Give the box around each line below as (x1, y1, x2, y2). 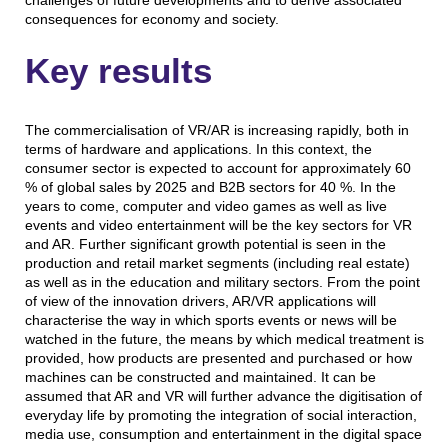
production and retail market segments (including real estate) (24, 254, 410, 271)
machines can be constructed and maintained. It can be (24, 368, 376, 385)
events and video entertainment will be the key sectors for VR (24, 216, 412, 233)
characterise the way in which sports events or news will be (24, 311, 397, 328)
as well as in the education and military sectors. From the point (24, 273, 420, 290)
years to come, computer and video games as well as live (24, 197, 387, 214)
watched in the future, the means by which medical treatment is (24, 330, 424, 347)
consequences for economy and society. (24, 11, 279, 28)
